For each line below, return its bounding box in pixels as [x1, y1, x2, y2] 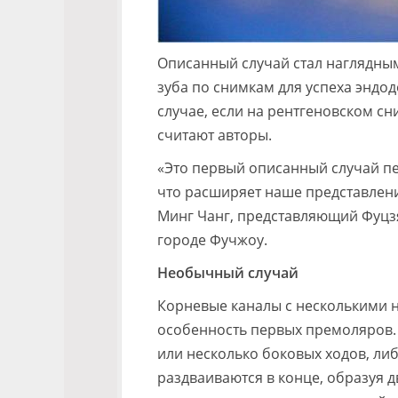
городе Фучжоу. [157, 230, 267, 250]
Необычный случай [157, 263, 298, 283]
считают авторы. [157, 125, 272, 145]
